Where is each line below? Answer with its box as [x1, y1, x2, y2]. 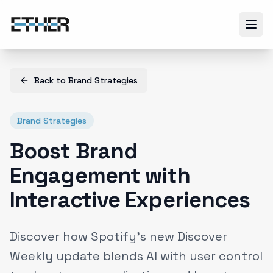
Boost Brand [10, 137, 138, 165]
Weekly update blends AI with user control [10, 248, 263, 264]
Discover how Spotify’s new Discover [10, 229, 227, 244]
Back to [34, 75, 68, 86]
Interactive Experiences [10, 186, 250, 214]
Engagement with [10, 161, 191, 190]
